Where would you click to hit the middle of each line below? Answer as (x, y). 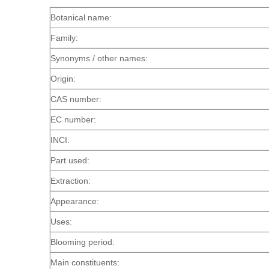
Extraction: (71, 181)
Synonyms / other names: (99, 59)
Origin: (63, 79)
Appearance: (75, 201)
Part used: (70, 161)
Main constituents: (85, 263)
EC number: (74, 120)
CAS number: (76, 99)
